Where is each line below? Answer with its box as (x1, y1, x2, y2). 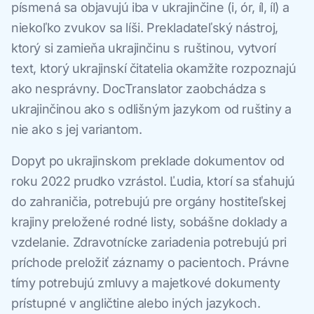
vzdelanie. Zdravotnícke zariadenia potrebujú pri (11, 235, 287, 250)
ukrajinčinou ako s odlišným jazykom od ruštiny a (11, 102, 292, 117)
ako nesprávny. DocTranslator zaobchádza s (11, 81, 266, 97)
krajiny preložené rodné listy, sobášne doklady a (11, 214, 287, 230)
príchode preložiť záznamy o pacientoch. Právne (11, 255, 289, 271)
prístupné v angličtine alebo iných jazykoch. (11, 296, 261, 311)
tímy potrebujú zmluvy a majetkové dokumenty (11, 275, 280, 291)
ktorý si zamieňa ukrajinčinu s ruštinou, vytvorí (11, 41, 276, 56)
